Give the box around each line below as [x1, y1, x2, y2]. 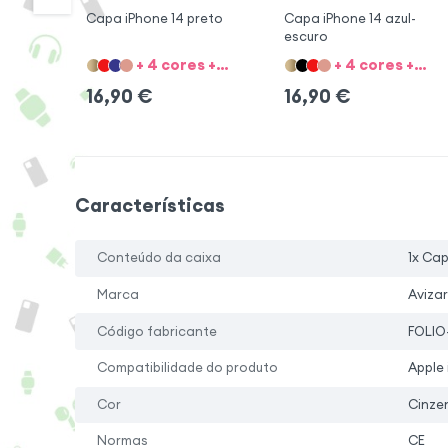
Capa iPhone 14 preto [85, 10, 223, 28]
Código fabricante [97, 322, 218, 340]
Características [74, 193, 225, 218]
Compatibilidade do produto [97, 359, 279, 377]
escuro [283, 28, 328, 46]
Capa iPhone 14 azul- [283, 10, 416, 28]
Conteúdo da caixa [97, 249, 222, 267]
